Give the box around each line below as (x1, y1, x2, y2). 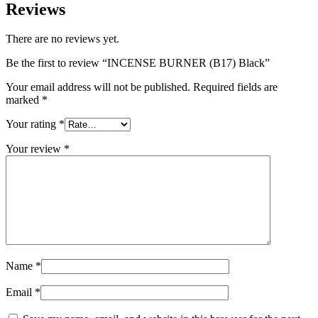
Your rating (6, 118, 59, 131)
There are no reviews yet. (6, 33, 119, 45)
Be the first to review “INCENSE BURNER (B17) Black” (6, 57, 270, 70)
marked (6, 94, 42, 106)
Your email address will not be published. (6, 81, 190, 94)
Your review (6, 143, 64, 155)
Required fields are (193, 81, 278, 94)
